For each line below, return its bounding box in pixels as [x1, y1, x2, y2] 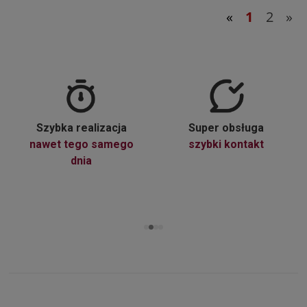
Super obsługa [188, 121, 264, 135]
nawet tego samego [29, 138, 134, 151]
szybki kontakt [188, 138, 264, 151]
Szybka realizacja [36, 121, 127, 135]
